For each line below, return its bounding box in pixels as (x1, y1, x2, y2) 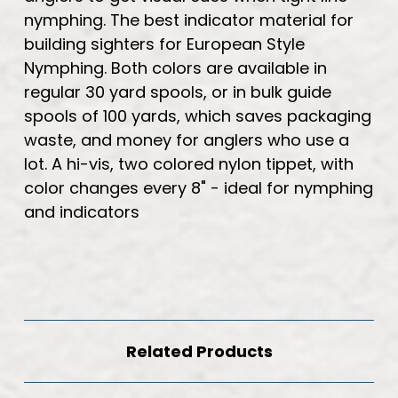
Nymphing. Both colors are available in (24, 56, 327, 79)
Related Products (125, 339, 273, 362)
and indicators (24, 200, 139, 223)
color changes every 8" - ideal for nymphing (24, 176, 373, 199)
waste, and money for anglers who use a (24, 128, 349, 151)
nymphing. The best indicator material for (24, 8, 354, 31)
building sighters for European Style (24, 32, 305, 55)
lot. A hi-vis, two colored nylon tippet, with (24, 152, 354, 175)
